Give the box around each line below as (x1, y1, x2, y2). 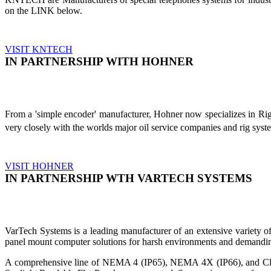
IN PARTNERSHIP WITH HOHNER (5, 55, 194, 68)
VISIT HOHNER (5, 161, 74, 172)
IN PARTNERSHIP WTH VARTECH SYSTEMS (5, 172, 252, 185)
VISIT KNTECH (5, 44, 73, 55)
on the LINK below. (5, 5, 82, 16)
